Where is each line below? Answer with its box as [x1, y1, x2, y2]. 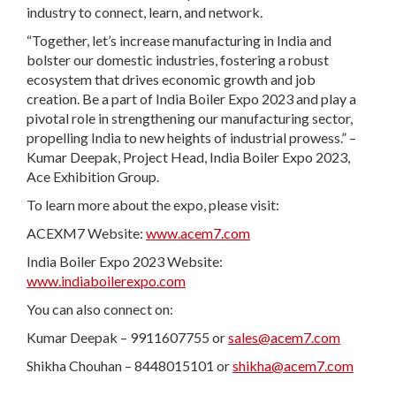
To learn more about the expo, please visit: [27, 195, 279, 213]
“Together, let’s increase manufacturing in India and [27, 31, 331, 49]
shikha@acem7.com [232, 356, 354, 374]
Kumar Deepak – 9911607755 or [27, 328, 228, 346]
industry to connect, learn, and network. [27, 3, 263, 20]
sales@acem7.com [228, 328, 340, 346]
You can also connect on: [27, 300, 173, 317]
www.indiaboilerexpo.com [27, 271, 186, 289]
